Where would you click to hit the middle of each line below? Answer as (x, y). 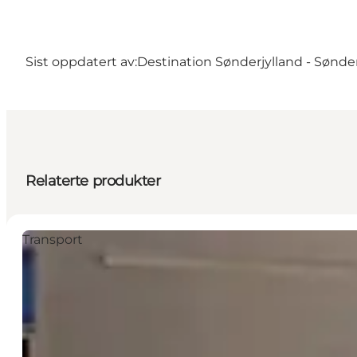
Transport (53, 239)
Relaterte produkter (93, 180)
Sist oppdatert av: (81, 61)
